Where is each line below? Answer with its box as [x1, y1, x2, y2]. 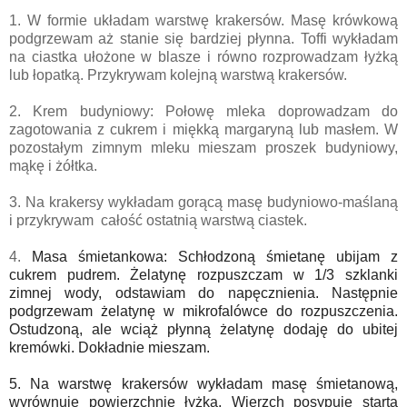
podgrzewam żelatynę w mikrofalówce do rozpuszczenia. [9, 303, 398, 320]
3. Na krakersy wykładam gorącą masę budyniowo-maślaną [9, 194, 398, 211]
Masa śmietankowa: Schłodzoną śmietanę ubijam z [32, 249, 398, 265]
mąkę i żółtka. [9, 158, 101, 174]
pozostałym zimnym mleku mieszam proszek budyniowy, [9, 140, 398, 156]
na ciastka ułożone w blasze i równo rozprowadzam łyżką [9, 49, 398, 65]
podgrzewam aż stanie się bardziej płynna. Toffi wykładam [9, 31, 398, 47]
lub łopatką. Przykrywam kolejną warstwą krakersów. [9, 67, 347, 84]
